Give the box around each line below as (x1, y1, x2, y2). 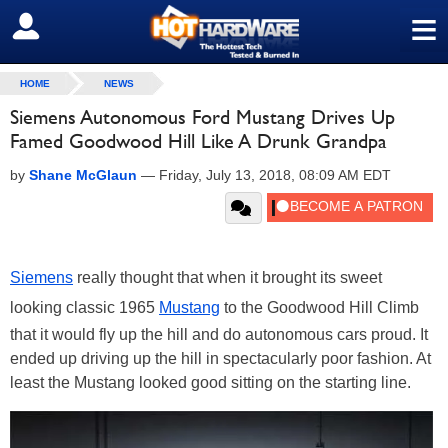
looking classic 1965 (10, 299, 159, 316)
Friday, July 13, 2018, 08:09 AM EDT (159, 167, 391, 183)
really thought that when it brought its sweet (73, 269, 382, 286)
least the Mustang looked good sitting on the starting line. (10, 374, 411, 391)
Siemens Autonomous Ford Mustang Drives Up (10, 105, 395, 129)
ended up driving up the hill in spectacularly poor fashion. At (10, 350, 431, 367)
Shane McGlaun (29, 167, 137, 183)
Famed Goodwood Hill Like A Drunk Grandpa (10, 129, 387, 153)
